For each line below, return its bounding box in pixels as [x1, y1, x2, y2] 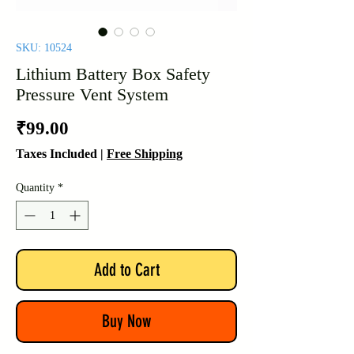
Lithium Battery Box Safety [16, 64, 210, 85]
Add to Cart [93, 259, 160, 281]
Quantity [16, 182, 55, 194]
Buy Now [102, 311, 151, 333]
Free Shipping [107, 147, 183, 161]
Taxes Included [16, 147, 97, 161]
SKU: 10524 [16, 42, 72, 55]
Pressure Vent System [16, 85, 168, 105]
